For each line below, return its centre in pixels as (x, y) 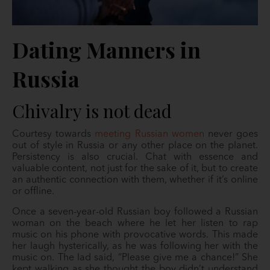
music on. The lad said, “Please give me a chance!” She (135, 258)
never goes (231, 134)
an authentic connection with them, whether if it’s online (135, 180)
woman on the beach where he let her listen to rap (135, 224)
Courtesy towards (54, 134)
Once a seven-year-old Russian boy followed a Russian (135, 212)
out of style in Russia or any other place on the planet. (135, 146)
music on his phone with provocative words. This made (135, 235)
